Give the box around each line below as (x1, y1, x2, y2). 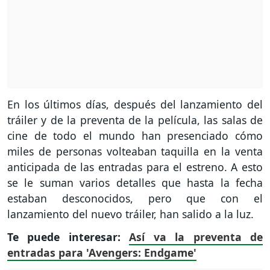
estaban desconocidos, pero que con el (7, 190, 263, 206)
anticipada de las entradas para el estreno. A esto (7, 159, 263, 174)
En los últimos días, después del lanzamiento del (7, 96, 263, 111)
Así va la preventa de (129, 230, 263, 245)
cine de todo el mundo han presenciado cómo (7, 128, 263, 143)
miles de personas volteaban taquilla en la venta (7, 143, 263, 159)
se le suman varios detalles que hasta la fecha (7, 175, 263, 190)
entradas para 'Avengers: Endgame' (7, 245, 196, 260)
